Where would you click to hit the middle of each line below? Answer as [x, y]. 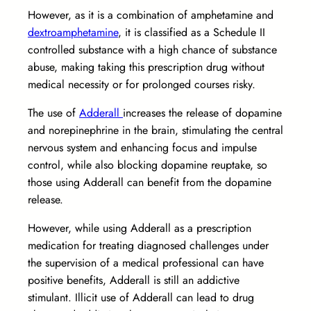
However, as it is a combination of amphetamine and [151, 15]
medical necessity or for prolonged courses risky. [143, 85]
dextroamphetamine [73, 33]
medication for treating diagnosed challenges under [148, 246]
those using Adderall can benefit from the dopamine [150, 183]
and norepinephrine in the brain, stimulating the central [155, 131]
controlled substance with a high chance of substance [152, 50]
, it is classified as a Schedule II [192, 33]
